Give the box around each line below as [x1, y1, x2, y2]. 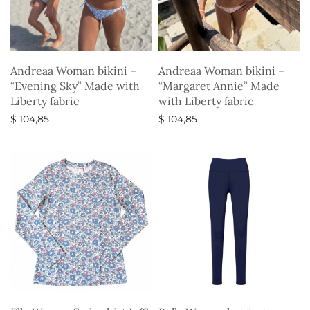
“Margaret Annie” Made [158, 79, 280, 93]
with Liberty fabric [158, 94, 254, 109]
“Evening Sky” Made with [10, 79, 140, 93]
